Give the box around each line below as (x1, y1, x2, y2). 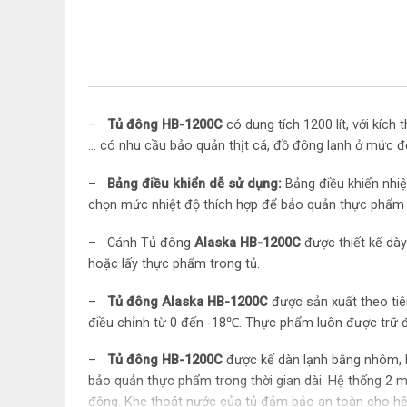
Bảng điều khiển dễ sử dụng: (104, 175, 285, 192)
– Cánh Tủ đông (88, 234, 194, 251)
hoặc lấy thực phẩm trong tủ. (88, 255, 260, 272)
